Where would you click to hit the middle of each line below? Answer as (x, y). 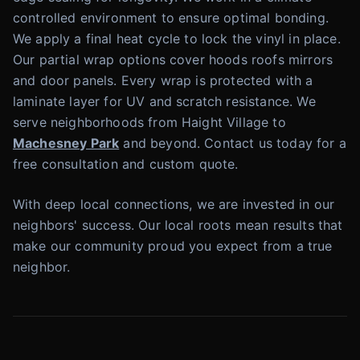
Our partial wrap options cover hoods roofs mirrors (173, 59)
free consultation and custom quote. (126, 164)
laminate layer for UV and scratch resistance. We (164, 101)
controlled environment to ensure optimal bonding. (171, 18)
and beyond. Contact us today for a (233, 143)
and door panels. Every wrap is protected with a (163, 80)
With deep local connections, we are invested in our (174, 204)
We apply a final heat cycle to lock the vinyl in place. (177, 39)
